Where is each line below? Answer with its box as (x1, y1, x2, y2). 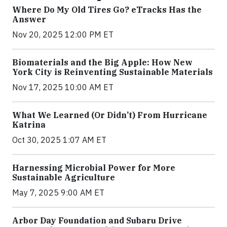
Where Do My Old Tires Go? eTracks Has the (12, 5, 202, 15)
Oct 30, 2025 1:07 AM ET (12, 135, 106, 145)
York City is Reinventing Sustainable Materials (12, 67, 213, 77)
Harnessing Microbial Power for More (12, 163, 175, 173)
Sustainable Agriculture (12, 172, 115, 182)
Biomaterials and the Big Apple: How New (12, 57, 193, 67)
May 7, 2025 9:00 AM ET (12, 187, 104, 198)
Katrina (12, 120, 46, 130)
